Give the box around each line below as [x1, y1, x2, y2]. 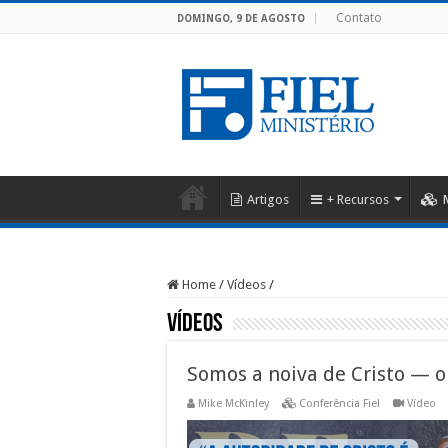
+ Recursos [327, 192, 389, 207]
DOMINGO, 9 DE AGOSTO [177, 13, 305, 24]
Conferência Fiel [299, 397, 380, 410]
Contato [336, 11, 382, 25]
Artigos [247, 192, 289, 207]
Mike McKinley [198, 397, 269, 410]
